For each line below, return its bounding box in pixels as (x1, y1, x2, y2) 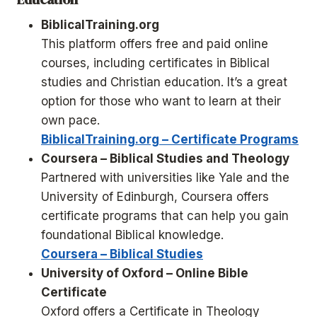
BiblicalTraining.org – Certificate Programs (41, 132, 299, 147)
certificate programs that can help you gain (41, 209, 289, 224)
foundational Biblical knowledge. (41, 228, 224, 243)
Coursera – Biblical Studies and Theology (41, 151, 289, 166)
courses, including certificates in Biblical (41, 56, 270, 71)
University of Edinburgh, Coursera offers (41, 190, 269, 204)
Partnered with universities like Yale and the (41, 171, 289, 185)
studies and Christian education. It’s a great (41, 75, 287, 90)
